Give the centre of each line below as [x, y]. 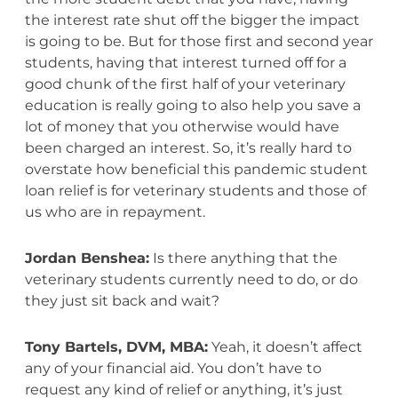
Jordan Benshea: [87, 258]
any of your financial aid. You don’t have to [173, 368]
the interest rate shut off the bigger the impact [192, 20]
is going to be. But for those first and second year [199, 41]
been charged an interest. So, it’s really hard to [188, 147]
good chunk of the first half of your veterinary [185, 84]
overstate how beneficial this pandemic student [196, 169]
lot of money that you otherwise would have [182, 126]
